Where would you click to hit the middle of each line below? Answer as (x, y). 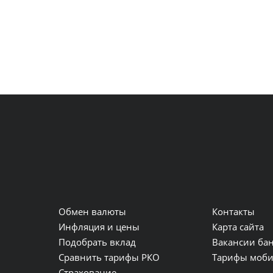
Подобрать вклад (97, 242)
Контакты (234, 211)
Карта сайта (238, 227)
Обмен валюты (93, 211)
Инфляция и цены (99, 227)
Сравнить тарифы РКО (109, 257)
